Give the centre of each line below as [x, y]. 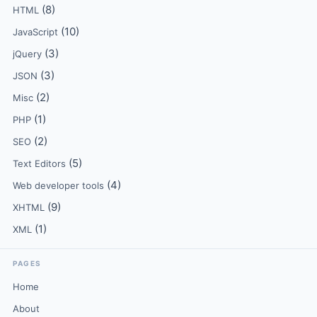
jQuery [27, 54]
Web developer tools [58, 185]
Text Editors [39, 163]
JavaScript [35, 32]
